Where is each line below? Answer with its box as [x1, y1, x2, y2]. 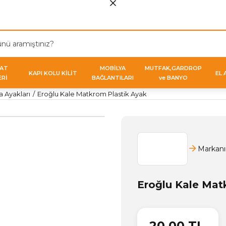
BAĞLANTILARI [92, 74, 134, 81]
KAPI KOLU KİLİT [28, 69, 77, 77]
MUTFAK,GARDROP [144, 65, 202, 72]
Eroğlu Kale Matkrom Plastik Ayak [37, 90, 147, 98]
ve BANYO [158, 74, 188, 81]
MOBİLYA [100, 65, 126, 72]
